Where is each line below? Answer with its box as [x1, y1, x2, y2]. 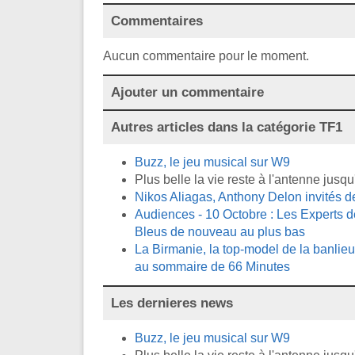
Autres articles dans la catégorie [111, 119, 319, 135]
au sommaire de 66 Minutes [135, 259, 290, 273]
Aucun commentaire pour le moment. [103, 48, 309, 63]
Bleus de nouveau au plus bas [135, 224, 305, 239]
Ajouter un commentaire [111, 84, 264, 100]
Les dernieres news [111, 295, 233, 311]
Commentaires [111, 13, 203, 29]
